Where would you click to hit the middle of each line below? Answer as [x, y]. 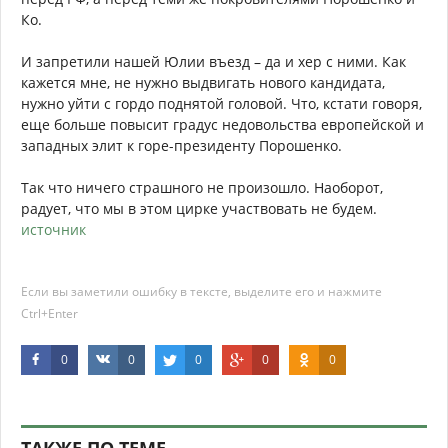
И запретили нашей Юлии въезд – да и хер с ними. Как [213, 61]
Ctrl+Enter [49, 313]
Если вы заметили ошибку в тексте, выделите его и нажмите [201, 291]
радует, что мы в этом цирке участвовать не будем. [199, 208]
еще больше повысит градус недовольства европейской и [222, 124]
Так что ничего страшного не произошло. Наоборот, [202, 187]
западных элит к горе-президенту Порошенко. [181, 145]
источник [53, 229]
